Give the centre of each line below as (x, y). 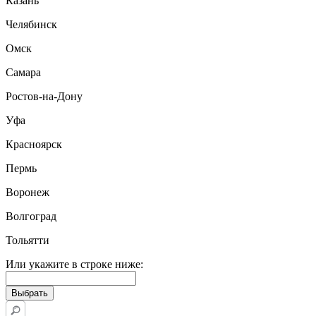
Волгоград (31, 216)
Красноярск (34, 144)
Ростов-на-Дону (44, 96)
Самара (23, 72)
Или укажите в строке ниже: (74, 264)
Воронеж (28, 192)
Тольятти (28, 240)
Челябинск (31, 24)
